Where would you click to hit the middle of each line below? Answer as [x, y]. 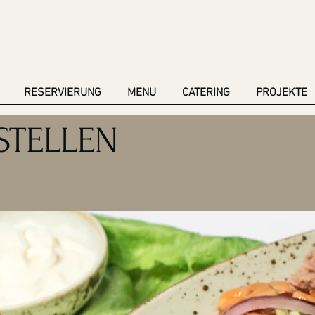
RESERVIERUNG [63, 93]
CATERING [206, 93]
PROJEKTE [281, 93]
